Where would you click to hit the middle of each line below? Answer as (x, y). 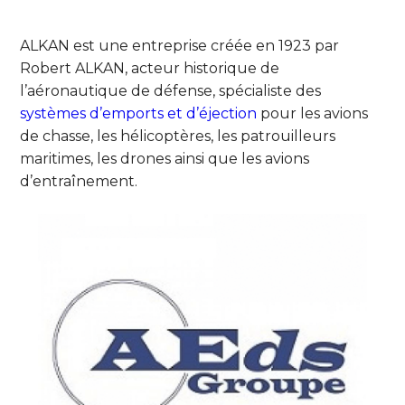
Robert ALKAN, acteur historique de (150, 68)
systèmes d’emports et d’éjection (139, 113)
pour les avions (313, 113)
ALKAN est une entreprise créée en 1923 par (180, 45)
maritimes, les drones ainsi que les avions (165, 158)
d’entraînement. (79, 181)
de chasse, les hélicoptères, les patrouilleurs (178, 136)
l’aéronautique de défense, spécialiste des (171, 90)
